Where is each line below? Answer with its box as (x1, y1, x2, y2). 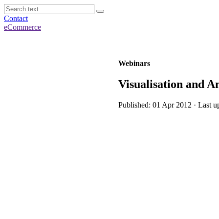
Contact (4, 14, 28, 22)
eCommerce (4, 23, 41, 31)
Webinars (118, 59, 150, 67)
